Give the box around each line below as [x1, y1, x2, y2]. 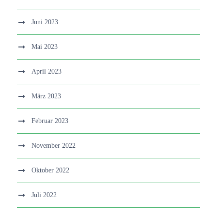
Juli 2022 [31, 191, 57, 199]
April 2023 [31, 67, 62, 75]
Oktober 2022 [31, 166, 69, 174]
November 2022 [31, 141, 76, 149]
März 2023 [31, 92, 61, 100]
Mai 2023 [31, 43, 58, 50]
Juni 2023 [31, 18, 58, 26]
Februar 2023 [31, 117, 68, 124]
